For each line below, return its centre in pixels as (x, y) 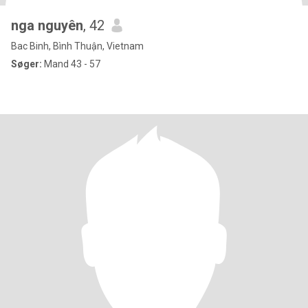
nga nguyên (47, 25)
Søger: (26, 64)
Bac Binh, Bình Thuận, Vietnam (77, 46)
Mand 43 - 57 (71, 64)
